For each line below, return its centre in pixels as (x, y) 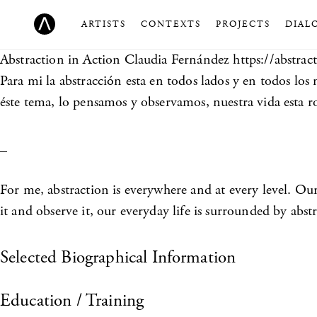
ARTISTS (104, 25)
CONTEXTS (171, 25)
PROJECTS (243, 25)
